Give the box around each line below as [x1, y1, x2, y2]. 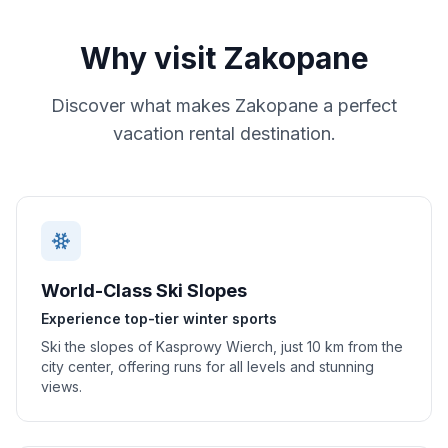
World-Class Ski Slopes [41, 280, 247, 301]
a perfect [318, 95, 397, 116]
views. [41, 378, 82, 395]
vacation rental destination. [112, 123, 336, 144]
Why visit [79, 40, 223, 76]
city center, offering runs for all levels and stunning [41, 358, 374, 375]
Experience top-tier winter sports [41, 310, 277, 327]
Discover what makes [51, 95, 235, 116]
